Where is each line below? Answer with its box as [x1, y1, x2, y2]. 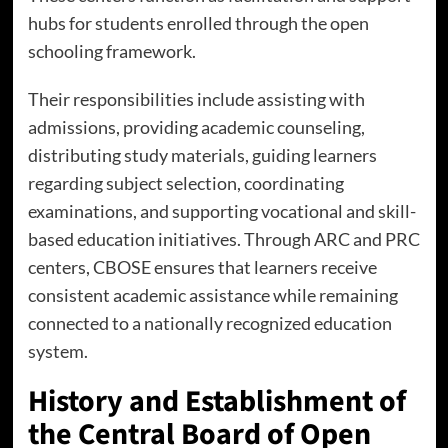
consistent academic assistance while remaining [27, 284, 398, 306]
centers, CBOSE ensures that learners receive [27, 256, 377, 278]
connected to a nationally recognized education [27, 312, 392, 334]
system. [27, 340, 88, 362]
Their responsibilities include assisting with [27, 88, 365, 110]
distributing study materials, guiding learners [27, 144, 377, 166]
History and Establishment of [27, 380, 406, 423]
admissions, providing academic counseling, [27, 116, 365, 138]
